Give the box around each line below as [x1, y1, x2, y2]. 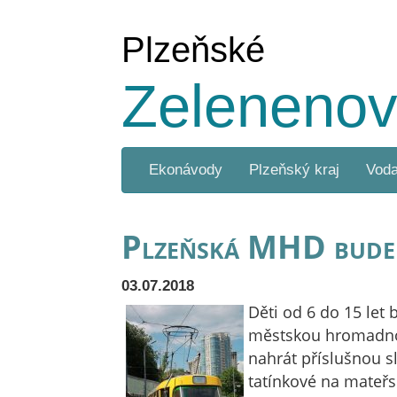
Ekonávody [149, 161, 222, 178]
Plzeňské [121, 29, 265, 70]
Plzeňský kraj [249, 161, 339, 178]
